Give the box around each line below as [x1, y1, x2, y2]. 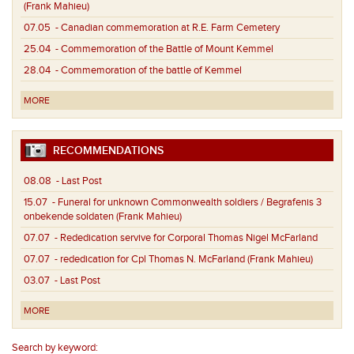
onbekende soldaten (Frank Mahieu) [24, 210, 182, 224]
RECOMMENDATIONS [47, 144, 164, 158]
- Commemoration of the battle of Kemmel [51, 64, 242, 77]
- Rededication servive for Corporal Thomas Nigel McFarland [50, 232, 318, 245]
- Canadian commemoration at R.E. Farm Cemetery [51, 21, 280, 35]
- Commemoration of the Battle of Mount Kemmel [51, 43, 273, 56]
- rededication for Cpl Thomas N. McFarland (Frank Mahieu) [50, 253, 313, 266]
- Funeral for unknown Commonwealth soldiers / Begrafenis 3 [47, 196, 322, 209]
